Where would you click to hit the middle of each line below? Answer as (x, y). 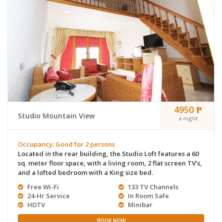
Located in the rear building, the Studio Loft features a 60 (108, 154)
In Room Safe (148, 196)
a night (188, 118)
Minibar (139, 205)
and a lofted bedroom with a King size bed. (85, 173)
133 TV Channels (152, 187)
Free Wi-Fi (42, 187)
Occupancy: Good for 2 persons (66, 144)
